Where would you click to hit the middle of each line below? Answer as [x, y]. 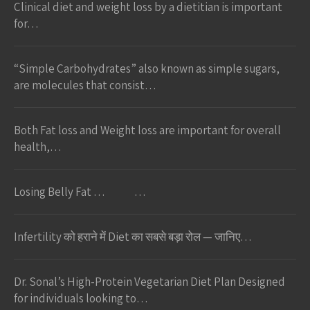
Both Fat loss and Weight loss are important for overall [147, 130]
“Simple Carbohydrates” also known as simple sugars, [147, 69]
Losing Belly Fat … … [80, 192]
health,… [38, 147]
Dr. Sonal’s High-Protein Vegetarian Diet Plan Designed [149, 282]
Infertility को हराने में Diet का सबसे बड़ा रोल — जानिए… [133, 237]
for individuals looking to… [81, 299]
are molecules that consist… [85, 85]
